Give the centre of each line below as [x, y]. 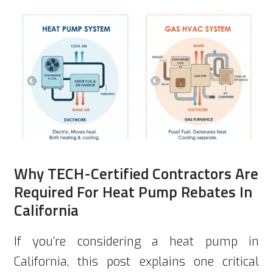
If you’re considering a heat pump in [136, 241]
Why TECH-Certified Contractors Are [136, 173]
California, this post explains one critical [136, 261]
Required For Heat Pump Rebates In [133, 192]
